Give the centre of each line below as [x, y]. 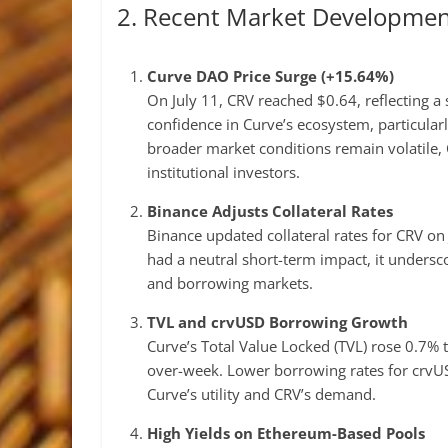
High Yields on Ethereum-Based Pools [286, 433]
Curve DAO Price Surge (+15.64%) [270, 76]
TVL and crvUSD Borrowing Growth [277, 322]
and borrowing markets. [230, 283]
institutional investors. [223, 172]
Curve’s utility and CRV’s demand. [261, 394]
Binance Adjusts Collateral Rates [270, 211]
